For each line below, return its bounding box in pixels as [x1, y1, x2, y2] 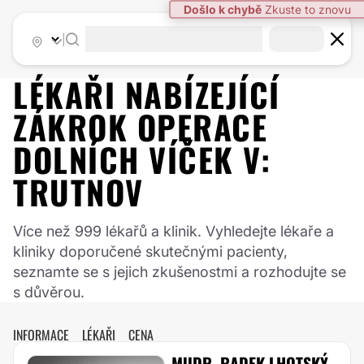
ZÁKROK [13, 102, 137, 151]
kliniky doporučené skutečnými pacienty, [13, 243, 288, 260]
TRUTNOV [13, 167, 144, 216]
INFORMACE [13, 325, 69, 344]
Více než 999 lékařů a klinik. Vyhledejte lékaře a [13, 223, 334, 240]
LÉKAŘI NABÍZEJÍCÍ [13, 70, 280, 119]
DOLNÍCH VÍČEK [13, 135, 234, 184]
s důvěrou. [13, 284, 84, 301]
